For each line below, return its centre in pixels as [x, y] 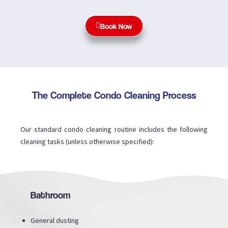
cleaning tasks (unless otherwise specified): [89, 141]
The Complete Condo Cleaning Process [114, 95]
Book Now [116, 26]
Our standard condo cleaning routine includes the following [114, 129]
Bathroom [50, 195]
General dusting [56, 220]
